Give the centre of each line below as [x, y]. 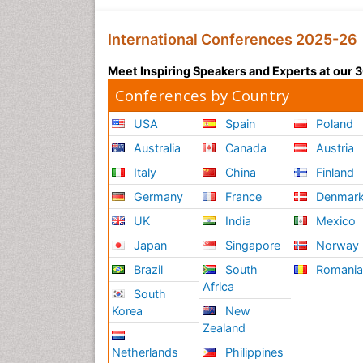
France [241, 197]
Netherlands [145, 352]
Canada [244, 148]
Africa [219, 287]
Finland [334, 173]
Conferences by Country [202, 96]
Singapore [251, 246]
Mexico [335, 221]
